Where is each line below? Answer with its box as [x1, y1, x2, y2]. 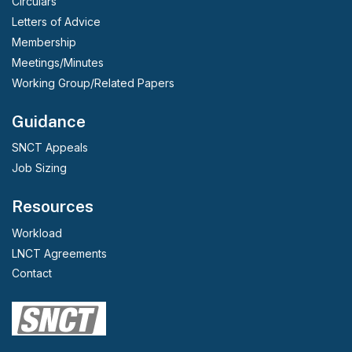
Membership [12, 35, 76, 49]
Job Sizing [12, 161, 67, 175]
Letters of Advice [12, 15, 101, 29]
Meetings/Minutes [12, 56, 104, 70]
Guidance [12, 111, 86, 131]
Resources [12, 196, 93, 217]
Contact [12, 266, 52, 280]
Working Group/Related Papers [12, 75, 174, 90]
